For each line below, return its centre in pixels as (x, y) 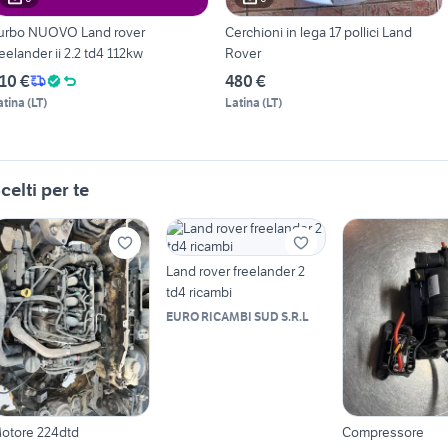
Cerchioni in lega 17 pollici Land (318, 31)
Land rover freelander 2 (235, 270)
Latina (242, 102)
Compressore (382, 432)
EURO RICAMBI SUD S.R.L (237, 316)
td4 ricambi (198, 291)
